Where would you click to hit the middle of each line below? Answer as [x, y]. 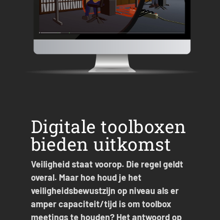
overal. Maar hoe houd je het [86, 177]
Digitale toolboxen [109, 126]
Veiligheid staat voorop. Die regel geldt [107, 164]
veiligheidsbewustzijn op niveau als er [105, 190]
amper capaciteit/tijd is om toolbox [101, 204]
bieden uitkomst [101, 144]
